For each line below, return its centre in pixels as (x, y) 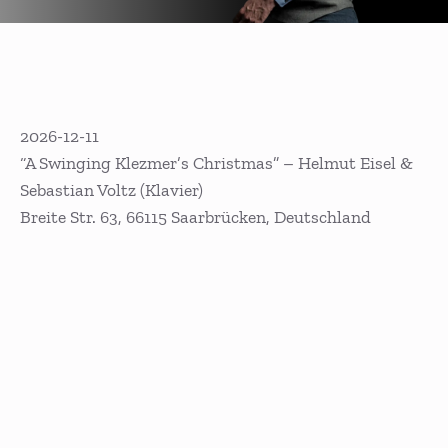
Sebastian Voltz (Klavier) (111, 189)
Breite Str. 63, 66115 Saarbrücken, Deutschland (195, 216)
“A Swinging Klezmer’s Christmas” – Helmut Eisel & (216, 162)
